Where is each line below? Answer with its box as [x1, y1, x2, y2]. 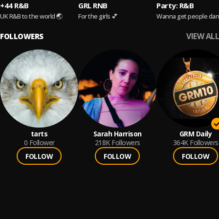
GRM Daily [179, 129, 212, 138]
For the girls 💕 [78, 12, 118, 21]
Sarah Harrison [93, 129, 142, 138]
